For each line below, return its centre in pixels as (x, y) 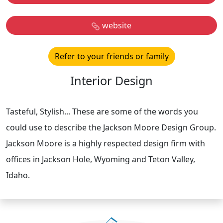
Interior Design (111, 81)
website (117, 25)
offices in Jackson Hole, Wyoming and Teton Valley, (101, 159)
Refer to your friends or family (111, 56)
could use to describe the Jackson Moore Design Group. (111, 127)
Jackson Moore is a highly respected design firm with (106, 143)
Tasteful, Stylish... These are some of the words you (102, 111)
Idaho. (18, 175)
